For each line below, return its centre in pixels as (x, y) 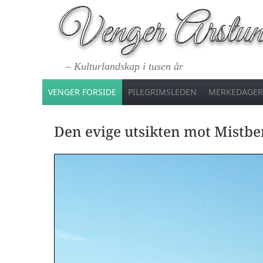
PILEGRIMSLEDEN (162, 92)
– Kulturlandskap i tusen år (124, 66)
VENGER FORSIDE (82, 92)
